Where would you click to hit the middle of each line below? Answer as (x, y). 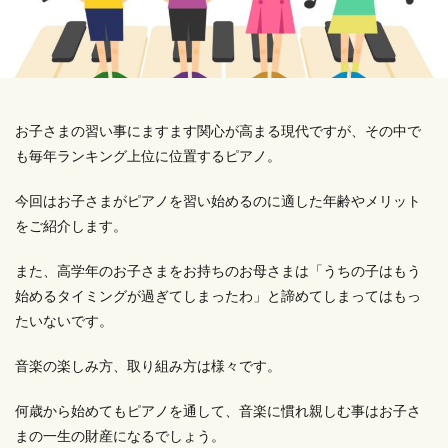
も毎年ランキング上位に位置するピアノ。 (148, 155)
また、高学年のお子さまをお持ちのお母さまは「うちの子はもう (218, 270)
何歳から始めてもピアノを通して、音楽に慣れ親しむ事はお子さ (218, 410)
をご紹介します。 (71, 225)
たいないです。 (64, 320)
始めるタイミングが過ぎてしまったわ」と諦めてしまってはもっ (218, 295)
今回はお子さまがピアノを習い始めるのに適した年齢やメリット (218, 200)
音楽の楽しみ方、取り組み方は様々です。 (148, 365)
